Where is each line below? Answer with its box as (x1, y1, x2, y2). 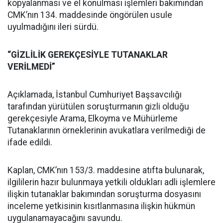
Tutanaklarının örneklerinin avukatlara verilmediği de (7, 125, 206, 136)
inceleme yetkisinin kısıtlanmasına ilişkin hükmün (7, 201, 195, 212)
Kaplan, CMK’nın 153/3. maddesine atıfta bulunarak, (7, 165, 204, 176)
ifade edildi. (7, 137, 52, 148)
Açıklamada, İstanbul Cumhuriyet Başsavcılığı (7, 90, 182, 100)
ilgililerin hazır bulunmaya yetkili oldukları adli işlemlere (7, 177, 216, 188)
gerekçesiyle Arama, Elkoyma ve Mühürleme (7, 113, 178, 124)
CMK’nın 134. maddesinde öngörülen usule (7, 10, 172, 20)
